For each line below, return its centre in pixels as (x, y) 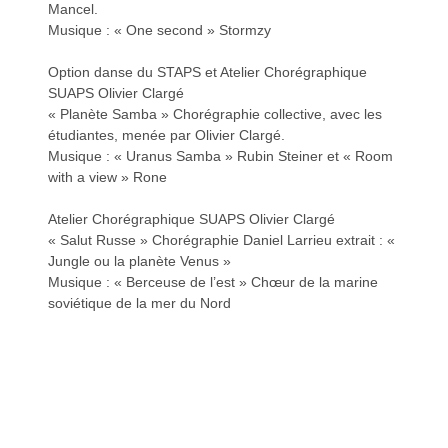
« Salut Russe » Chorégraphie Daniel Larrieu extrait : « (222, 239)
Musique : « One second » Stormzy (160, 29)
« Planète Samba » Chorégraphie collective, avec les (215, 113)
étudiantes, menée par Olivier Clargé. (167, 134)
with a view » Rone (108, 176)
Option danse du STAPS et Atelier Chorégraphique (208, 71)
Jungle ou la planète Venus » (140, 260)
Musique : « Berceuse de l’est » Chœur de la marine (213, 281)
